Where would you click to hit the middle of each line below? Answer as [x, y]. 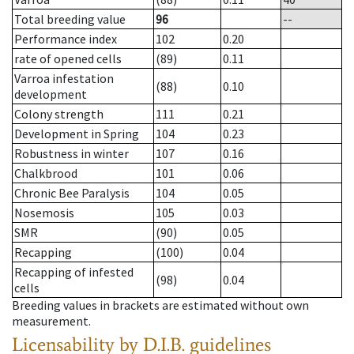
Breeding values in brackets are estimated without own [160, 305]
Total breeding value [70, 19]
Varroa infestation [64, 79]
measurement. [51, 321]
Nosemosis [44, 213]
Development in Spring [77, 134]
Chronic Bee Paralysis [72, 193]
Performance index [66, 39]
